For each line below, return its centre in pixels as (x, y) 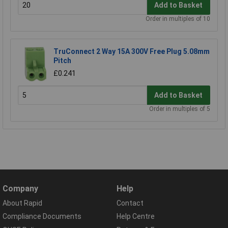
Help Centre (136, 217)
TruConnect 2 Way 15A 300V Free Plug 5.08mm (132, 52)
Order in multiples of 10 (178, 19)
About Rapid (22, 203)
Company (20, 189)
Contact (130, 203)
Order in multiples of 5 (180, 109)
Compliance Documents (42, 217)
